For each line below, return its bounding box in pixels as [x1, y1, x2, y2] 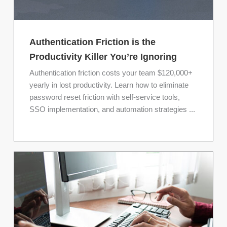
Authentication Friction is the [29, 37, 156, 48]
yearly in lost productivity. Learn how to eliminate [29, 81, 188, 90]
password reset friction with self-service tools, [29, 93, 180, 102]
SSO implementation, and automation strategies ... [29, 105, 195, 114]
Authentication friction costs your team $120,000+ [29, 69, 193, 78]
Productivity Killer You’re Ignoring [29, 52, 177, 62]
